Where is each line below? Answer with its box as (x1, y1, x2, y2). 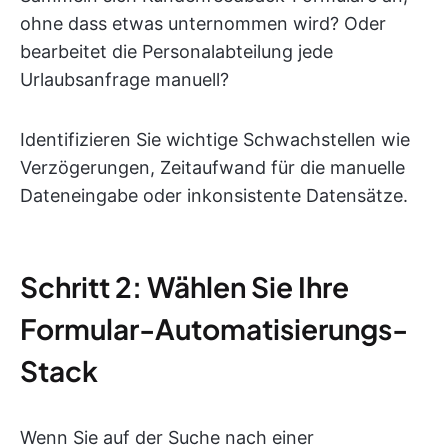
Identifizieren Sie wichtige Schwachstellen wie (20, 129, 410, 150)
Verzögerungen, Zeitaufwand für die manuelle (20, 157, 405, 178)
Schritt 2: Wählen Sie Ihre (20, 269, 349, 304)
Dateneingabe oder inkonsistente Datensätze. (20, 185, 408, 206)
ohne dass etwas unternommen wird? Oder (20, 13, 386, 34)
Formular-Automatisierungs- (20, 311, 408, 346)
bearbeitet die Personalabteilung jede (20, 41, 333, 62)
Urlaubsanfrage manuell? (20, 69, 229, 90)
